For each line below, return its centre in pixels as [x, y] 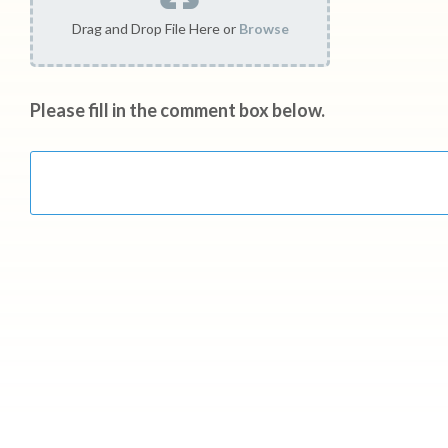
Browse [263, 28]
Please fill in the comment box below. [177, 110]
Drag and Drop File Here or [155, 28]
